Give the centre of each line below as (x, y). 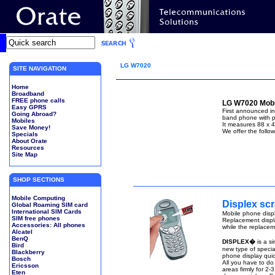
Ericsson (25, 265)
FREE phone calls (38, 100)
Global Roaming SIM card (49, 205)
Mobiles (23, 121)
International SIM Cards (46, 211)
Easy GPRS (29, 107)
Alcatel (22, 232)
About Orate (29, 141)
